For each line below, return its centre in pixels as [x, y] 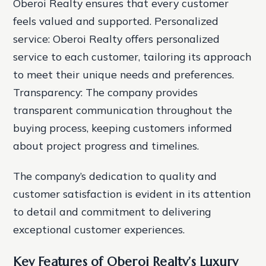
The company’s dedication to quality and [115, 176]
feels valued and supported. [84, 21]
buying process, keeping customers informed [123, 128]
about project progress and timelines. [106, 146]
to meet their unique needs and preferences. [124, 75]
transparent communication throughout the [123, 110]
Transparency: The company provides [106, 92]
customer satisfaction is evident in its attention [132, 194]
